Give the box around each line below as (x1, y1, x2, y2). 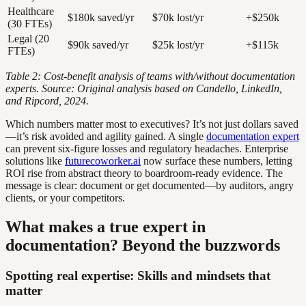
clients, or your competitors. (5, 192, 125, 204)
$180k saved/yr (68, 12, 134, 24)
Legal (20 (8, 33, 49, 45)
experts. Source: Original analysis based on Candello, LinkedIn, (5, 83, 282, 95)
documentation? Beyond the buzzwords (5, 236, 280, 255)
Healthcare (8, 5, 54, 18)
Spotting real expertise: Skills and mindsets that (5, 268, 270, 283)
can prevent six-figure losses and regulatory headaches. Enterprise (5, 143, 288, 155)
